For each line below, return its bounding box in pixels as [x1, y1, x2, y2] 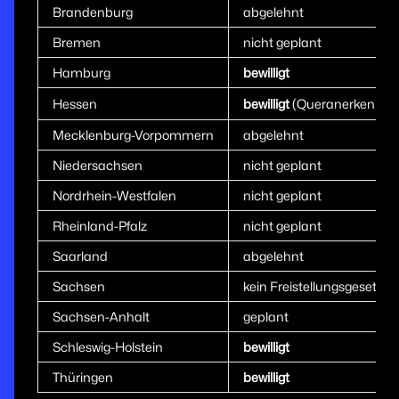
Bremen [52, 35, 101, 51]
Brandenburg [52, 4, 133, 20]
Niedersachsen [52, 158, 142, 174]
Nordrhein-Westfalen [52, 188, 176, 204]
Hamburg [52, 65, 110, 81]
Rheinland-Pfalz [52, 218, 147, 234]
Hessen [52, 96, 97, 112]
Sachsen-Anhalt [52, 309, 150, 325]
